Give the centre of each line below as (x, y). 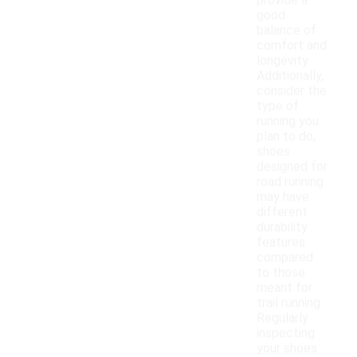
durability (282, 227)
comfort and (292, 45)
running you (288, 121)
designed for (292, 167)
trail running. (290, 303)
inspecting (286, 333)
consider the (292, 91)
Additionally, (290, 76)
